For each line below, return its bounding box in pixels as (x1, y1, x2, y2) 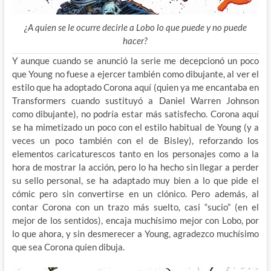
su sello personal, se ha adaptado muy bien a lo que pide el (11, 175, 260, 186)
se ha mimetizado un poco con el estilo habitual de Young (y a (11, 122, 260, 133)
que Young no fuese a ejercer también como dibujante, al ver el (11, 68, 260, 80)
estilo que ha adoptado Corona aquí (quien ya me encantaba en (11, 82, 260, 93)
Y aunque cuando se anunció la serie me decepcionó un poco (11, 55, 260, 67)
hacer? (123, 35, 148, 47)
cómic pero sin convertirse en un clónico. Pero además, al (11, 188, 260, 200)
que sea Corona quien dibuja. (11, 241, 125, 253)
